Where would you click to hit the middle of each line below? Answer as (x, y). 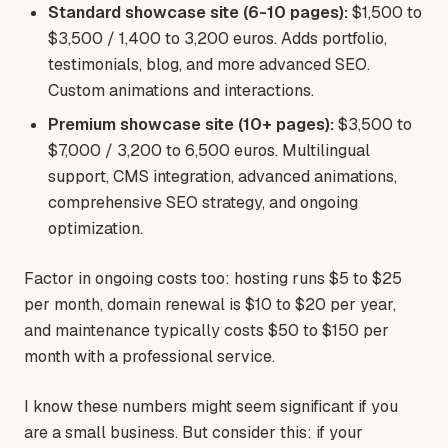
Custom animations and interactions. (181, 91)
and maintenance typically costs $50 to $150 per (206, 331)
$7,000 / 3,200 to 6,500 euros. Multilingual (209, 151)
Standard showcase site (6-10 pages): (198, 13)
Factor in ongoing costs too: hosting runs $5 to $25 (213, 279)
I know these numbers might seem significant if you (211, 407)
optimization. (95, 229)
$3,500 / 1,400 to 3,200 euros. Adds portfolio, (217, 39)
